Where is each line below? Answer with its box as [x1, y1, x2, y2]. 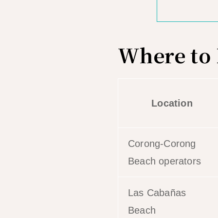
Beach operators [128, 155, 201, 166]
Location [151, 97, 193, 109]
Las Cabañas [128, 187, 186, 198]
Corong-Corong [128, 138, 196, 149]
